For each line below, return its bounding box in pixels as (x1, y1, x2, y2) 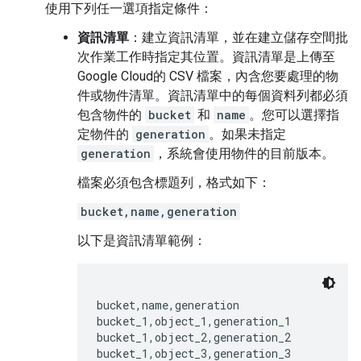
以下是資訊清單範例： (77, 233, 206, 248)
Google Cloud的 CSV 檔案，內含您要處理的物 (77, 68, 338, 84)
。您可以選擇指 (249, 107, 339, 122)
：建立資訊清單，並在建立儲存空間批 (129, 30, 348, 45)
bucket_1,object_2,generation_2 (97, 330, 291, 345)
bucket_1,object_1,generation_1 (97, 313, 291, 329)
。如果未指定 (209, 127, 286, 142)
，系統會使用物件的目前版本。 (154, 146, 334, 161)
